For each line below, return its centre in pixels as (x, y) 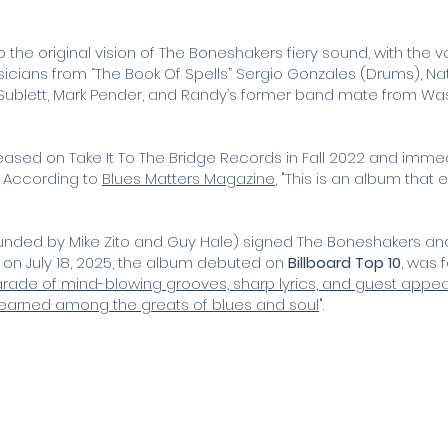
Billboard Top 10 (344, 262)
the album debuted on (203, 262)
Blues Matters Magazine (188, 178)
